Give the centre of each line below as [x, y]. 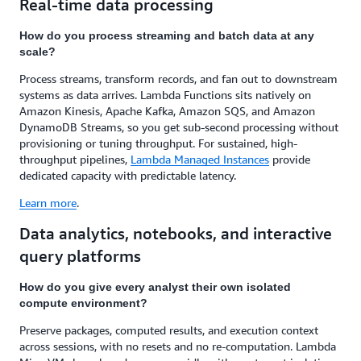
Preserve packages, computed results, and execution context [169, 330]
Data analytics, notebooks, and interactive [176, 233]
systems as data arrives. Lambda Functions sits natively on [165, 95]
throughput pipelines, [75, 159]
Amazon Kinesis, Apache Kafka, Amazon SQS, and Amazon [167, 111]
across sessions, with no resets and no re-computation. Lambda [178, 346]
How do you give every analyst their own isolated [155, 287]
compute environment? [83, 303]
